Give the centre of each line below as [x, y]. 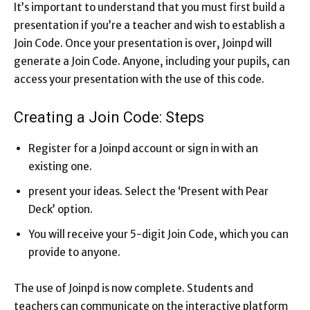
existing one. [60, 167]
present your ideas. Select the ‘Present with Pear [148, 192]
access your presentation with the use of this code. [139, 80]
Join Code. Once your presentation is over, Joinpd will [143, 44]
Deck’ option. [61, 210]
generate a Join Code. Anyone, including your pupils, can [152, 62]
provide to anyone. [74, 253]
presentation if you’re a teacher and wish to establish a [149, 26]
